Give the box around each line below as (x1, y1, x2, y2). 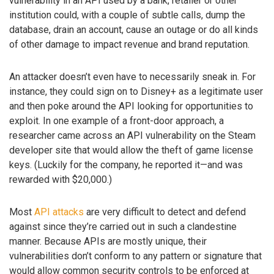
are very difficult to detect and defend (84, 206, 246, 218)
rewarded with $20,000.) (9, 174, 112, 186)
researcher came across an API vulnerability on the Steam (9, 130, 256, 142)
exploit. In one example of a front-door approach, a (9, 115, 224, 127)
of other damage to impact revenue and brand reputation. (9, 39, 250, 51)
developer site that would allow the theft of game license (9, 144, 253, 157)
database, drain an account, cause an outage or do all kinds (9, 24, 258, 36)
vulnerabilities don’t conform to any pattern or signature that (9, 250, 262, 262)
